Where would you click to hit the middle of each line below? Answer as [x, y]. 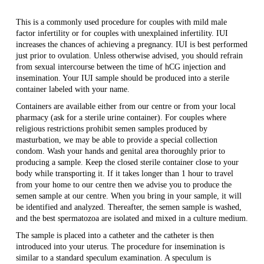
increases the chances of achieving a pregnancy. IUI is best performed [131, 44]
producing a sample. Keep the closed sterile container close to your [127, 162]
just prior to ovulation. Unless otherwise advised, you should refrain [129, 55]
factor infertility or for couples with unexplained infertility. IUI [122, 33]
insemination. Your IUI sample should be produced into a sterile [122, 78]
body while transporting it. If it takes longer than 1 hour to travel [124, 173]
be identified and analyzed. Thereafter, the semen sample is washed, [128, 207]
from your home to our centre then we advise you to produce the [123, 184]
